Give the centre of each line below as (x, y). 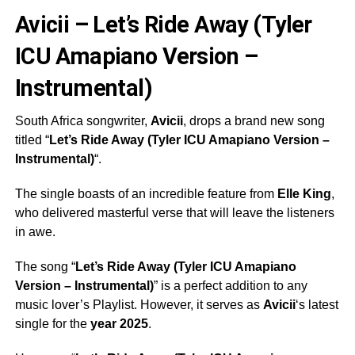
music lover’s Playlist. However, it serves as (139, 304)
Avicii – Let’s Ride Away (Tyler (163, 24)
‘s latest (317, 304)
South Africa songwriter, (82, 120)
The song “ (45, 266)
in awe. (35, 231)
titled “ (32, 139)
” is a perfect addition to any (230, 285)
